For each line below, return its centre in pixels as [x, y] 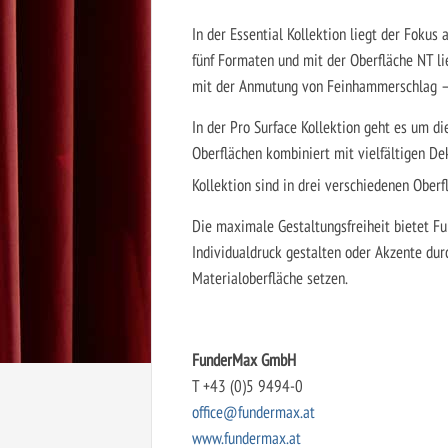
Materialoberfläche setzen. [270, 278]
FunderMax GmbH [244, 360]
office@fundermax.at [253, 412]
